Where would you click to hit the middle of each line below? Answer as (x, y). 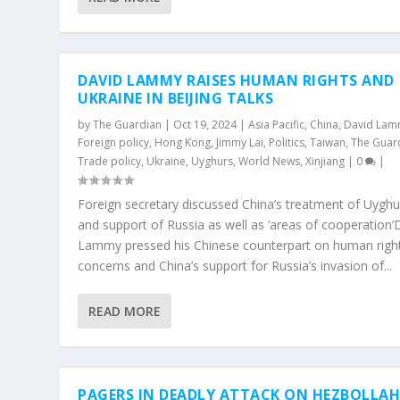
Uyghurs (212, 161)
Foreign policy (114, 142)
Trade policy (110, 161)
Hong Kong (183, 142)
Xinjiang (325, 161)
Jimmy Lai (240, 142)
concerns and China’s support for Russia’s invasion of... (235, 265)
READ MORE (125, 311)
